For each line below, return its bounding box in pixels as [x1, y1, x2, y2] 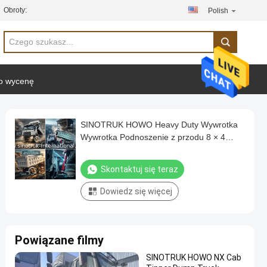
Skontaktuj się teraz [101, 164, 178, 174]
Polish [208, 7, 228, 15]
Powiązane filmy [15, 233, 104, 247]
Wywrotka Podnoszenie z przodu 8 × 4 [80, 132, 225, 142]
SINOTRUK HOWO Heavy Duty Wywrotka [80, 120, 238, 129]
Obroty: [4, 6, 27, 14]
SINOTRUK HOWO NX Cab [146, 253, 241, 262]
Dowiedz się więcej [100, 187, 172, 196]
